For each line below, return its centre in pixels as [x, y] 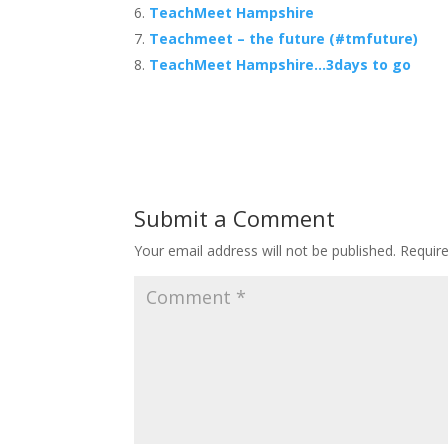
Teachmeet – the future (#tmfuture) [284, 38]
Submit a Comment [235, 218]
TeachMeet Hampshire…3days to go [280, 64]
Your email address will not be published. [265, 250]
